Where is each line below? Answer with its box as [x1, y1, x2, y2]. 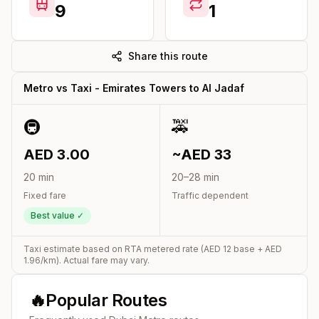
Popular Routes [46, 289, 167, 310]
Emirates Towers [103, 81, 187, 94]
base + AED [231, 243, 282, 254]
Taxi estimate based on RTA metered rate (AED [23, 243, 223, 254]
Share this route [128, 49, 208, 62]
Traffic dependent [172, 189, 249, 201]
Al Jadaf [202, 81, 244, 94]
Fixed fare [23, 189, 66, 201]
